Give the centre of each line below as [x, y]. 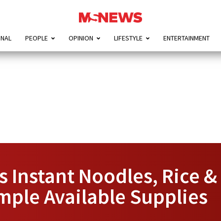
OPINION [81, 38]
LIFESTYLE [128, 38]
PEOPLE [36, 38]
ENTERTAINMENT [186, 38]
